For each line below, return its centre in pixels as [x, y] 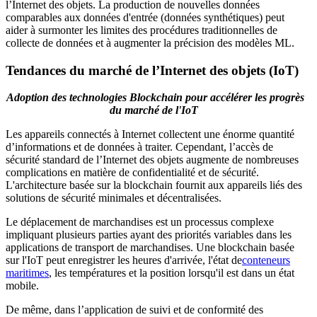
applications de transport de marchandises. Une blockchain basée [150, 248]
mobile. [22, 286]
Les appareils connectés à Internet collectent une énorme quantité [150, 134]
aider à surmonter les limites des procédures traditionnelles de [142, 30]
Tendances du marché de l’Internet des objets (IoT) [152, 70]
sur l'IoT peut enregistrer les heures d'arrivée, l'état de [124, 260]
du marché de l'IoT [155, 110]
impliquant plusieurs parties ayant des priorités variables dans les [149, 235]
